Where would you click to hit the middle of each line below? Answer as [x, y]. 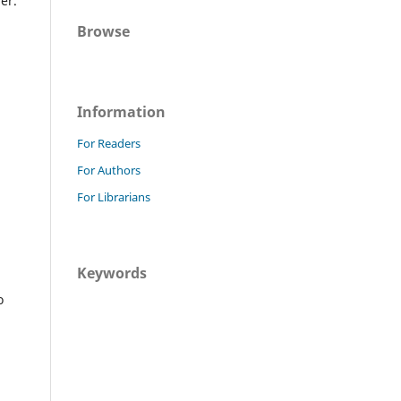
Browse [103, 32]
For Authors [109, 171]
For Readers [109, 144]
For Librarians [114, 197]
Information [121, 112]
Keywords [112, 273]
